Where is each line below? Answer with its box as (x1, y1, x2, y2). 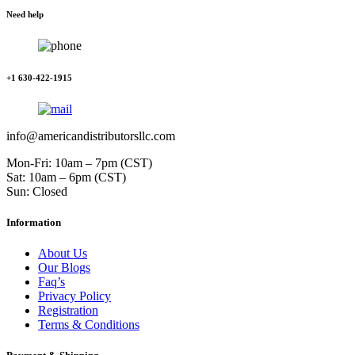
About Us (38, 246, 87, 261)
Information (6, 216, 61, 229)
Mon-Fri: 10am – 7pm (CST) (6, 155, 152, 170)
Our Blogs (38, 261, 90, 275)
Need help (6, 9, 44, 19)
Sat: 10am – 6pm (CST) (6, 170, 126, 184)
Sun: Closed (6, 184, 67, 198)
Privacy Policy (38, 289, 111, 303)
